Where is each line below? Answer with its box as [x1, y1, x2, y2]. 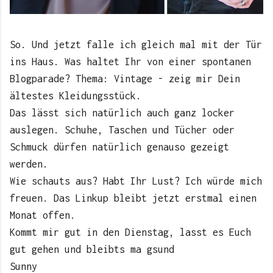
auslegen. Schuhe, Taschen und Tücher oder [10, 124, 235, 136]
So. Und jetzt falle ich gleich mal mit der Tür [10, 39, 262, 51]
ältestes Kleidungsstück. [10, 90, 141, 102]
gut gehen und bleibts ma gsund [10, 244, 174, 255]
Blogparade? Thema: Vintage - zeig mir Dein [10, 73, 240, 85]
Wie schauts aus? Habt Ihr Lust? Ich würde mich [10, 175, 262, 187]
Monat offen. [10, 210, 81, 221]
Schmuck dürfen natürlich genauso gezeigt [10, 141, 229, 153]
